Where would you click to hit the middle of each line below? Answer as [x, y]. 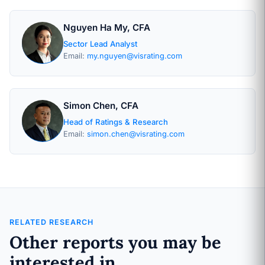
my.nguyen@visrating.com [135, 56]
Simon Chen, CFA [101, 106]
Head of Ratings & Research [116, 122]
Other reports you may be [115, 242]
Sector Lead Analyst [100, 44]
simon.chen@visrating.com [136, 134]
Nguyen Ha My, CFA [107, 28]
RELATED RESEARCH [51, 222]
